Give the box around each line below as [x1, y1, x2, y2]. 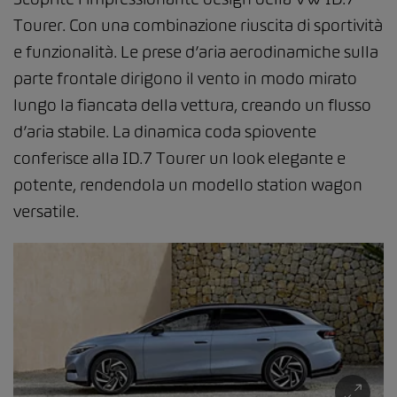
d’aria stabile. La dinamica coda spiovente [13, 121, 316, 143]
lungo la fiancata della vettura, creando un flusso [13, 95, 371, 116]
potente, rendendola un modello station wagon [13, 175, 362, 196]
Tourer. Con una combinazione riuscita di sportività [13, 15, 383, 36]
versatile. [13, 201, 79, 222]
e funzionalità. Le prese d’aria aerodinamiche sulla [13, 42, 378, 63]
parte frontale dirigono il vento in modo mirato [13, 68, 357, 90]
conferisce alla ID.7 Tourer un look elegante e [13, 148, 346, 169]
